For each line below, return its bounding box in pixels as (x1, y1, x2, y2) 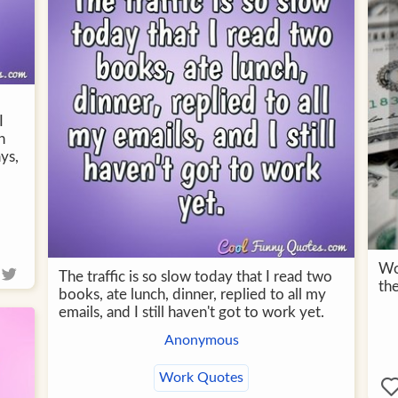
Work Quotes (159, 370, 243, 385)
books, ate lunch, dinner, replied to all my (59, 286, 326, 302)
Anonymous (163, 332, 239, 347)
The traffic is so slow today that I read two (59, 268, 332, 284)
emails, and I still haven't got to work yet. (59, 304, 324, 320)
